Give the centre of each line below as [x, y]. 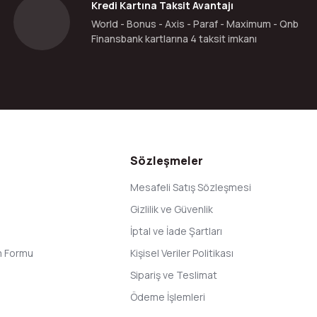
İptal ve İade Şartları [176, 231]
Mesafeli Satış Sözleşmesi [191, 187]
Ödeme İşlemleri [168, 297]
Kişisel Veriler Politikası [182, 253]
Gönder [158, 119]
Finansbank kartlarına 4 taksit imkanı [174, 39]
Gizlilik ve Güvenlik [172, 209]
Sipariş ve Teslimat [174, 275]
